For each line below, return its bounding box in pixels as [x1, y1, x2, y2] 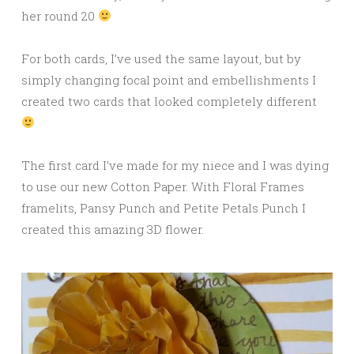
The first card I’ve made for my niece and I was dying [21, 156, 329, 173]
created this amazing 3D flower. [21, 220, 204, 237]
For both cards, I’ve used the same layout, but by [21, 50, 301, 66]
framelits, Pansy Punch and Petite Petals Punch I [21, 199, 306, 216]
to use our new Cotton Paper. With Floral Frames [21, 178, 304, 194]
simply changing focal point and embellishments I [21, 71, 316, 88]
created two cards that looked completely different [21, 92, 317, 109]
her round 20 [21, 7, 98, 24]
